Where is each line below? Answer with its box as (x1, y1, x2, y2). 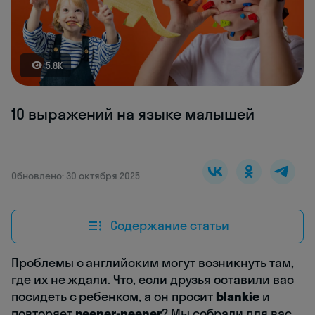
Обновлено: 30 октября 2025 (11, 169, 140, 182)
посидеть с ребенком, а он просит (11, 288, 217, 304)
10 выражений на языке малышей (11, 103, 255, 124)
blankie (216, 288, 260, 304)
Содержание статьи (110, 217, 229, 234)
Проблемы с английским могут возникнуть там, (11, 254, 294, 271)
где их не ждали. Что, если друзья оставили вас (11, 271, 294, 288)
